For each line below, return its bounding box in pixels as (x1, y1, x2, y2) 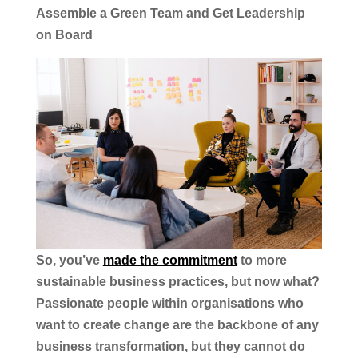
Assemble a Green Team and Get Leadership (35, 6, 305, 20)
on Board (35, 28, 93, 42)
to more (237, 253, 287, 267)
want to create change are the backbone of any (35, 317, 319, 332)
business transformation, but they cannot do (35, 339, 305, 353)
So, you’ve (35, 253, 103, 267)
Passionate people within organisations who (35, 296, 304, 310)
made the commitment (102, 253, 237, 267)
